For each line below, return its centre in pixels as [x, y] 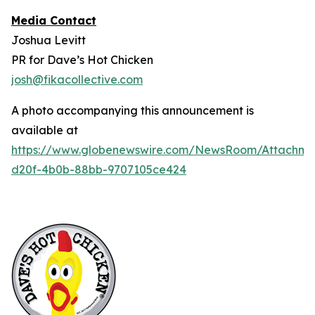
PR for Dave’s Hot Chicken [82, 60]
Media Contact [54, 20]
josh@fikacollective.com [77, 79]
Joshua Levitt [49, 40]
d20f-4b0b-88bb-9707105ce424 [99, 169]
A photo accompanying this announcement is [133, 110]
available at [45, 130]
